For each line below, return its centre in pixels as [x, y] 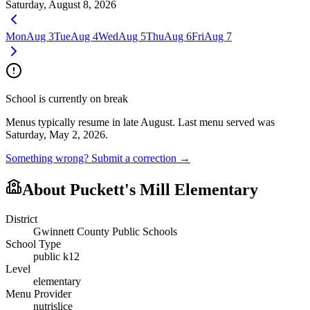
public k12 [56, 256]
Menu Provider [38, 293]
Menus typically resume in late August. [90, 122]
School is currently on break [67, 98]
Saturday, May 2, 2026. [57, 134]
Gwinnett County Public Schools [105, 231]
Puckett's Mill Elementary [164, 189]
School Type [33, 244]
